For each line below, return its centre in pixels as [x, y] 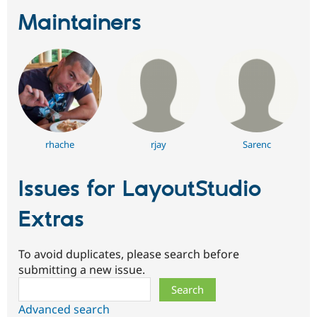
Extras [51, 220]
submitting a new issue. [82, 269]
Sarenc [257, 145]
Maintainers [80, 24]
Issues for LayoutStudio [140, 190]
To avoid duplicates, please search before [129, 254]
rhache [60, 145]
